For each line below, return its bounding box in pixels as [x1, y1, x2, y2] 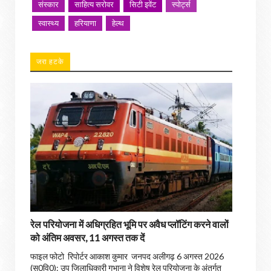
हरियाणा [74, 18, 96, 28]
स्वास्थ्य [38, 18, 59, 28]
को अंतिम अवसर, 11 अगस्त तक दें [30, 232, 145, 244]
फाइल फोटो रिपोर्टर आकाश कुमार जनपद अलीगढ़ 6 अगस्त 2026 [30, 251, 224, 262]
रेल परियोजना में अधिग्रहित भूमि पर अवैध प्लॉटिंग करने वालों [30, 218, 229, 230]
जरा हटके [36, 57, 64, 67]
